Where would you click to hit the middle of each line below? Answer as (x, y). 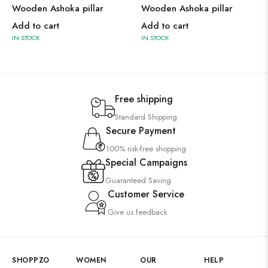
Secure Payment (141, 131)
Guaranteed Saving (138, 180)
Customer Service (146, 194)
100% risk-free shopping (146, 149)
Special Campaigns (146, 162)
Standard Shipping (146, 117)
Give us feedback (138, 212)
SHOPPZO (31, 260)
